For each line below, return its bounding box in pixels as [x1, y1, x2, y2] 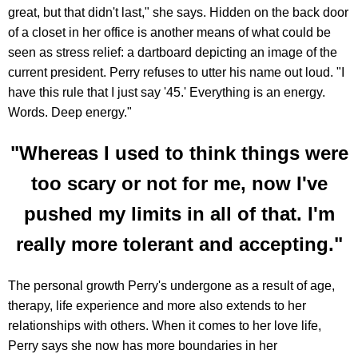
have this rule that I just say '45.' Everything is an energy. [8, 86, 325, 100]
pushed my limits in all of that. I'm [23, 203, 335, 225]
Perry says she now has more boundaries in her [8, 339, 277, 353]
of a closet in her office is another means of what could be [8, 26, 331, 40]
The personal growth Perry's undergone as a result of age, [8, 279, 335, 293]
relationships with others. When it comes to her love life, [8, 319, 321, 333]
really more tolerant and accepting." [15, 233, 343, 256]
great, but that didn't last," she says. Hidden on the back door [8, 6, 348, 20]
